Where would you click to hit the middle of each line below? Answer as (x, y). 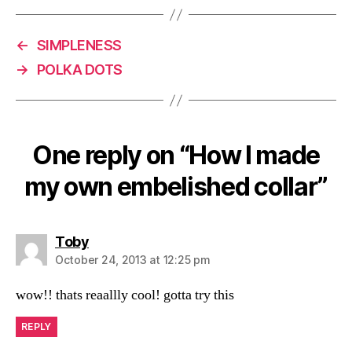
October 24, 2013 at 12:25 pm (133, 260)
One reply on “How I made (176, 156)
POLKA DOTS (79, 70)
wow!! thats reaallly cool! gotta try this (125, 295)
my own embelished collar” (176, 187)
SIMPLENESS (79, 46)
